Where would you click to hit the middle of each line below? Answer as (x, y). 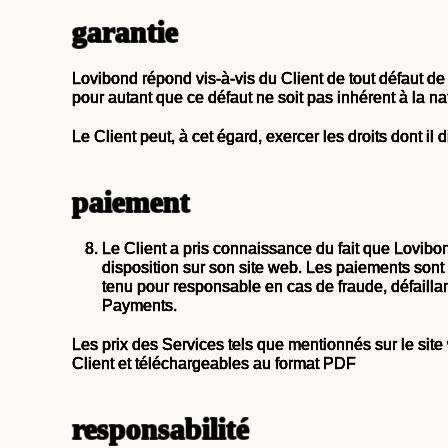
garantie (125, 32)
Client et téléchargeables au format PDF (214, 363)
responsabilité (160, 429)
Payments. (139, 305)
